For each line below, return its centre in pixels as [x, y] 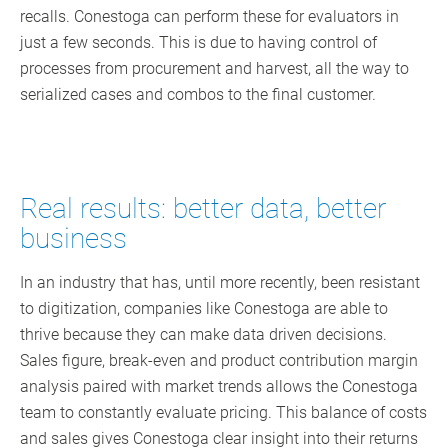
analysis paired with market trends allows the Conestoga [219, 387]
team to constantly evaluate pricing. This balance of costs [223, 413]
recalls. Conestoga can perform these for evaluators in [209, 17]
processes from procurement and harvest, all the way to [214, 69]
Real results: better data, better [203, 209]
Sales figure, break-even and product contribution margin [219, 361]
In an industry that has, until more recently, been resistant [220, 283]
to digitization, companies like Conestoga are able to [204, 309]
